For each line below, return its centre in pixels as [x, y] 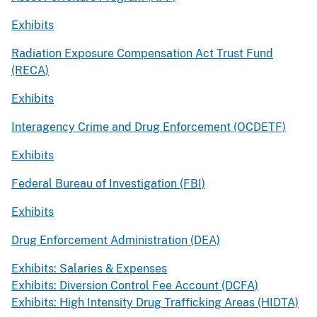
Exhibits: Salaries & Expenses [89, 268]
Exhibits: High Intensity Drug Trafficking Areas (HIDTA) [155, 302]
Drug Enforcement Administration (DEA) [116, 240]
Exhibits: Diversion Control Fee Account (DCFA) [135, 285]
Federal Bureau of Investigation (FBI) [108, 183]
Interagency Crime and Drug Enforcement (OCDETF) [149, 127]
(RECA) [30, 70]
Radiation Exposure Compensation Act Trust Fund [142, 53]
